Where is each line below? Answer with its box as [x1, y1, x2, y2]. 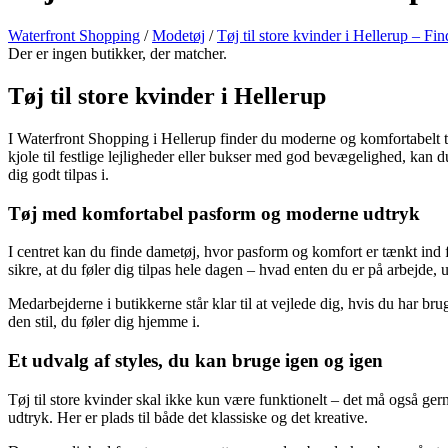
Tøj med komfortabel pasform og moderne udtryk [8, 202, 420, 224]
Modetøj [152, 27, 205, 45]
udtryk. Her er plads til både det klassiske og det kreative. [8, 408, 368, 426]
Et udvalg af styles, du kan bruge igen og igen [8, 350, 383, 372]
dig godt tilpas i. [8, 165, 109, 183]
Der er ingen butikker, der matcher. [8, 45, 227, 63]
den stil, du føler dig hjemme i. [8, 313, 200, 331]
